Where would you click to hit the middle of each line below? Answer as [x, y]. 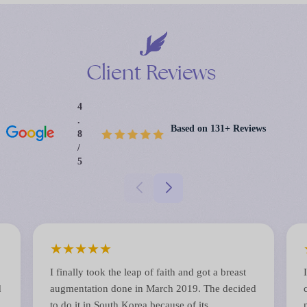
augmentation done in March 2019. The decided [153, 288]
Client [114, 72]
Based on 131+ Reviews [218, 128]
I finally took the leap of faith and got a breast [148, 272]
